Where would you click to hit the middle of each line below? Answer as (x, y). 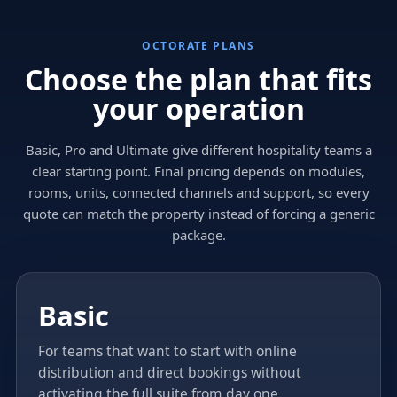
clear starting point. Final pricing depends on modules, (198, 171)
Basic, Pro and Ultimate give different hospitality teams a (198, 149)
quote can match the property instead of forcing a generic (198, 213)
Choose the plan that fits (198, 79)
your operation (198, 108)
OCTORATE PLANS (198, 45)
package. (198, 234)
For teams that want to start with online (167, 350)
